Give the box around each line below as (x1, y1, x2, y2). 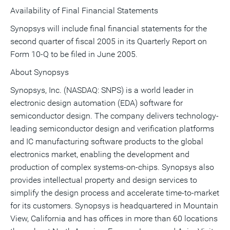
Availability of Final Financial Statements (10, 6, 158, 15)
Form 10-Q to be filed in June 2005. (10, 49, 138, 59)
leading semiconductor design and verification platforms (10, 124, 214, 133)
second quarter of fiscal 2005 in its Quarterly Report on (10, 36, 207, 46)
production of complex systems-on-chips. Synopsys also (10, 162, 214, 172)
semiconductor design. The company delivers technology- (10, 111, 219, 121)
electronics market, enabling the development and (10, 149, 189, 159)
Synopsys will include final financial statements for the (10, 24, 207, 33)
